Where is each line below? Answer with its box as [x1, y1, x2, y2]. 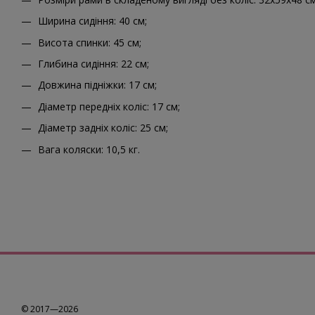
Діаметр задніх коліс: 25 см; [38, 121, 168, 135]
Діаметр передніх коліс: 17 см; [38, 99, 180, 113]
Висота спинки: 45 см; [38, 35, 141, 49]
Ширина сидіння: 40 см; [38, 14, 147, 28]
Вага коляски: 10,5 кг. [38, 142, 140, 156]
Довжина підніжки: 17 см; [38, 78, 157, 92]
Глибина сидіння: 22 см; [38, 57, 149, 71]
